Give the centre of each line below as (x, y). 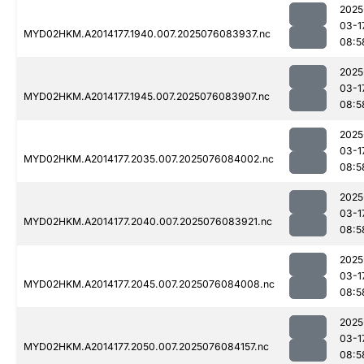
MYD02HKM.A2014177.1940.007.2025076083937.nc (147, 34)
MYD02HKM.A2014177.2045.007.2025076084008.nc (149, 284)
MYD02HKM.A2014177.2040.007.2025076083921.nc (148, 222)
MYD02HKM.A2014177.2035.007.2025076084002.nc (149, 159)
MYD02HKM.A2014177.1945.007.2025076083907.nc (147, 97)
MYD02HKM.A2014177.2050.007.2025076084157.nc (146, 347)
